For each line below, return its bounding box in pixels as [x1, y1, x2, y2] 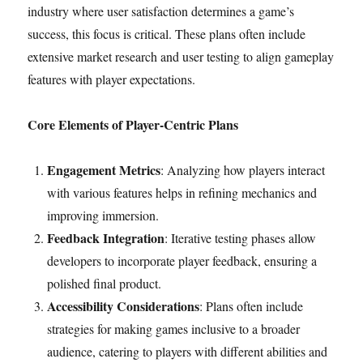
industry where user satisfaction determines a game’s [28, 2, 295, 19]
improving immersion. [47, 207, 160, 224]
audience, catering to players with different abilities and [47, 343, 328, 360]
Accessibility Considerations [47, 297, 200, 315]
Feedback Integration [47, 228, 165, 247]
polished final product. [47, 275, 162, 292]
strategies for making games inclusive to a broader [47, 320, 301, 337]
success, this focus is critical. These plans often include [28, 25, 306, 42]
